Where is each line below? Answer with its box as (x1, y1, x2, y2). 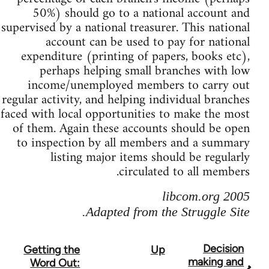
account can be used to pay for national (53, 30, 257, 54)
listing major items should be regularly (58, 145, 257, 169)
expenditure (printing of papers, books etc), (28, 44, 257, 68)
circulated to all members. (126, 160, 257, 184)
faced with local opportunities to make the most (8, 102, 257, 126)
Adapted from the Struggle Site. (93, 204, 257, 219)
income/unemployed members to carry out (35, 73, 257, 97)
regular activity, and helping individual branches (9, 88, 257, 112)
